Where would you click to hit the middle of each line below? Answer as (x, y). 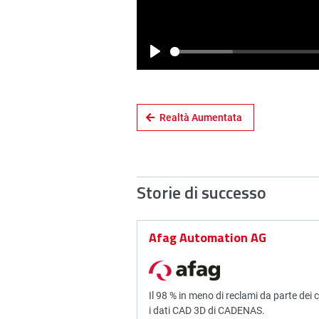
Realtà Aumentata (201, 117)
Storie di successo (202, 192)
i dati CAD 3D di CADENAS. (207, 310)
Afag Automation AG (208, 237)
